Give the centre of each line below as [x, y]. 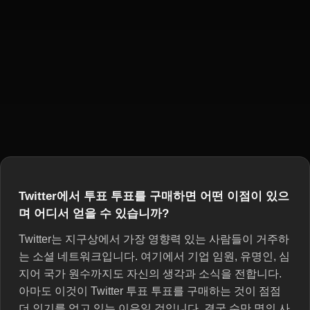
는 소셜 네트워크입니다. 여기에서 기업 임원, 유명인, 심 [154, 256]
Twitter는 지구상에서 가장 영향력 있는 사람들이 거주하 [154, 239]
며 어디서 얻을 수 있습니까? [94, 213]
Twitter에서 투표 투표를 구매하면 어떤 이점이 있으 [154, 196]
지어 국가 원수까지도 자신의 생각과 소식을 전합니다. [150, 273]
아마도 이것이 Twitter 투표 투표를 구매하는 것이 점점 [150, 291]
